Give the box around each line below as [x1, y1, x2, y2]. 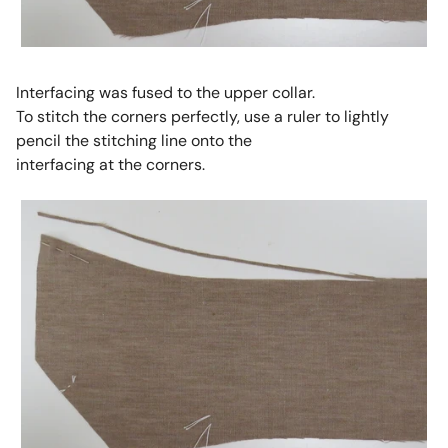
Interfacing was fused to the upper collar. [15, 82, 315, 104]
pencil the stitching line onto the [15, 130, 252, 152]
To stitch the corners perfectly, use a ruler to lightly [15, 106, 389, 128]
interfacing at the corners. [15, 154, 205, 176]
